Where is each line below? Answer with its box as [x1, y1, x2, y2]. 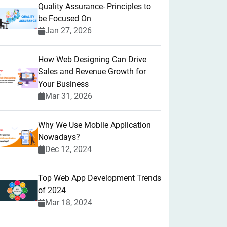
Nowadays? [38, 132, 80, 142]
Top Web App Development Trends [38, 173, 161, 183]
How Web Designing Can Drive [38, 55, 146, 64]
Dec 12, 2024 [45, 144, 92, 154]
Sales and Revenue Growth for [38, 67, 146, 77]
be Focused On [38, 14, 91, 23]
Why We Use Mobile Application [38, 120, 151, 130]
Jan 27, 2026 [45, 26, 92, 35]
